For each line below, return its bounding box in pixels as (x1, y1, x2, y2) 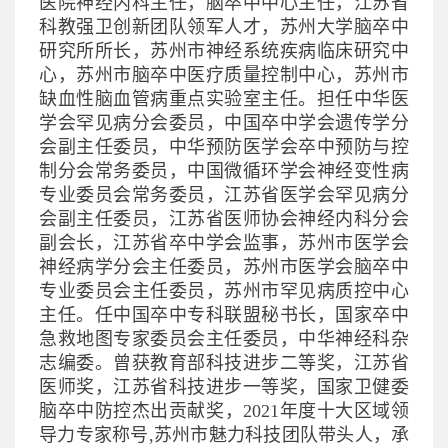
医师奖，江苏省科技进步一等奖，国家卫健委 (39, 376, 409, 397)
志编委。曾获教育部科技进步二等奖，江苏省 (39, 352, 409, 373)
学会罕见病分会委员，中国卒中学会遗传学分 (39, 112, 409, 133)
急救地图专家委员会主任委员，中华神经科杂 (39, 328, 409, 349)
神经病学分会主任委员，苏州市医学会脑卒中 (39, 256, 409, 277)
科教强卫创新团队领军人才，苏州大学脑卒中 (39, 16, 409, 37)
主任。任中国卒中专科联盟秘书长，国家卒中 (39, 304, 409, 325)
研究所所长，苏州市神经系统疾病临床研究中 (39, 40, 409, 61)
